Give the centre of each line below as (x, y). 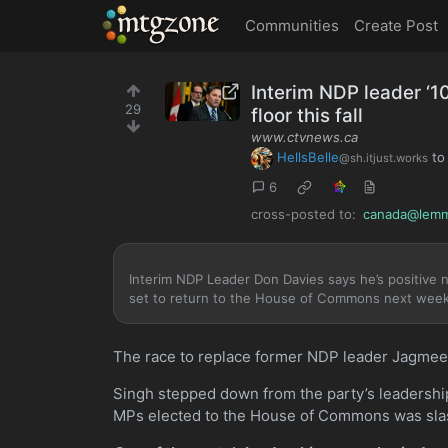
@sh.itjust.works (383, 157)
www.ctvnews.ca (304, 137)
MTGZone (142, 24)
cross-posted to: (303, 213)
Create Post (395, 25)
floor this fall (306, 115)
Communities (291, 25)
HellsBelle (308, 156)
